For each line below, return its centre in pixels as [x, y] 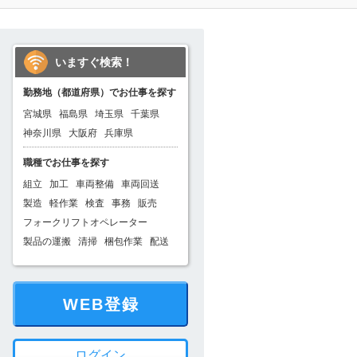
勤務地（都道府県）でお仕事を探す [100, 92]
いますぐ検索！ [94, 62]
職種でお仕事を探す [66, 163]
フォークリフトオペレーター [85, 222]
